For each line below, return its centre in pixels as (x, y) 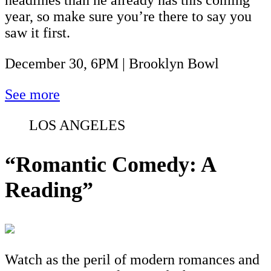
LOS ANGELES (77, 125)
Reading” (49, 190)
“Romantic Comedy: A (110, 164)
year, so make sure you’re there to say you (128, 16)
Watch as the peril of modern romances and (132, 259)
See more (32, 94)
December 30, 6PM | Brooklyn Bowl (112, 63)
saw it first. (38, 32)
